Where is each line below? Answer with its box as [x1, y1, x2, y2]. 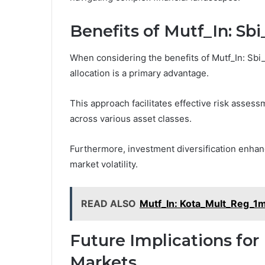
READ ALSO [81, 197, 136, 209]
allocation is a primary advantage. [70, 67, 209, 79]
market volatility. [70, 158, 138, 170]
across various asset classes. [70, 112, 192, 124]
